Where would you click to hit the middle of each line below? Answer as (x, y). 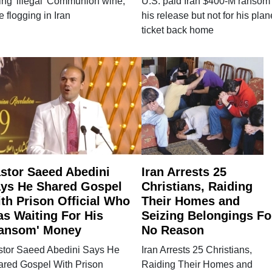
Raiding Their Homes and (197, 264)
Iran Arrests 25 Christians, (196, 250)
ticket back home (177, 30)
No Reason (172, 230)
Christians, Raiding (197, 186)
